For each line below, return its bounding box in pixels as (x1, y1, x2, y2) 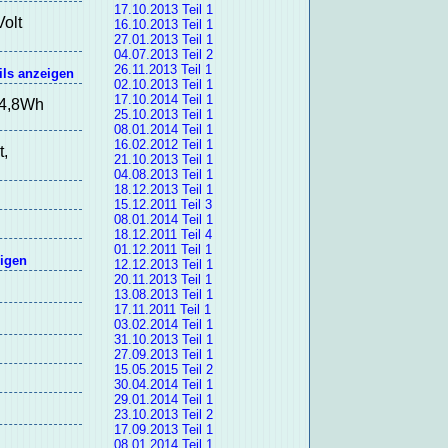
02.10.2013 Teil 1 (113, 77, 213, 93)
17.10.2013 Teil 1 (113, 2, 213, 18)
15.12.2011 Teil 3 (113, 197, 212, 213)
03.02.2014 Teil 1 (113, 317, 213, 333)
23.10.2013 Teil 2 (113, 407, 213, 423)
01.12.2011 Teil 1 (113, 242, 212, 258)
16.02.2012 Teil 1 (113, 137, 213, 153)
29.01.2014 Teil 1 (113, 392, 213, 408)
